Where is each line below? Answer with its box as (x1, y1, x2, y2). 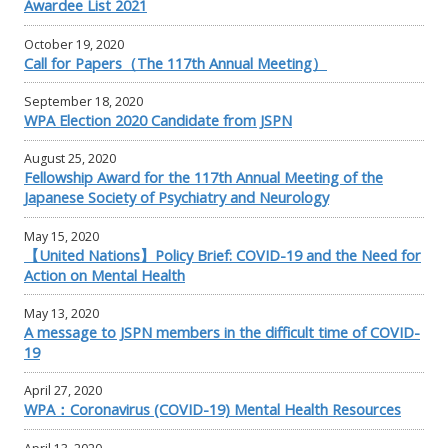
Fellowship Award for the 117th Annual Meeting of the (24, 167, 383, 188)
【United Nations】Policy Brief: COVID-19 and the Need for (24, 244, 421, 265)
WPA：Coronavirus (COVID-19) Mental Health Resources (24, 399, 401, 420)
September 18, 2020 (24, 92, 143, 110)
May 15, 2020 (24, 227, 99, 245)
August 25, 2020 (24, 150, 116, 168)
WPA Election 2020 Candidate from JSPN (24, 109, 292, 130)
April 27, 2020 (24, 382, 102, 400)
